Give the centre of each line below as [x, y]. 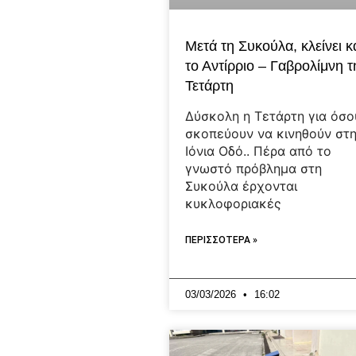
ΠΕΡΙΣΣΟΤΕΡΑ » [222, 240]
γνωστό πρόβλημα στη [254, 169]
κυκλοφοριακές [234, 204]
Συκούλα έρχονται [242, 186]
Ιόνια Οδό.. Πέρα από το [259, 151]
